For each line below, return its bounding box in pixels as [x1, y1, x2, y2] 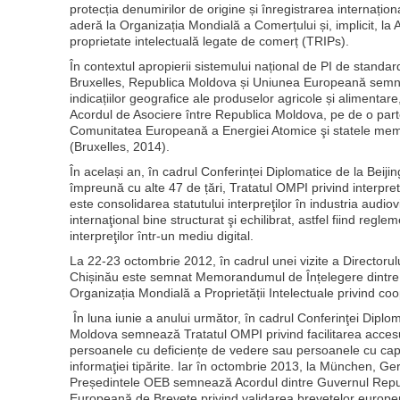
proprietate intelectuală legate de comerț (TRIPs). [69, 34, 349, 49]
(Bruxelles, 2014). [69, 139, 170, 154]
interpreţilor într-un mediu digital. [69, 229, 254, 244]
